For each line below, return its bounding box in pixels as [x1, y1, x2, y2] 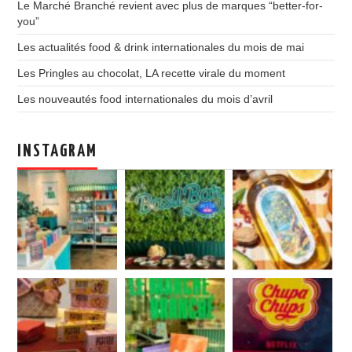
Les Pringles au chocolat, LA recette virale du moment [17, 67, 286, 79]
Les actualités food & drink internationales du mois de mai [17, 41, 305, 53]
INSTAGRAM [17, 143, 98, 160]
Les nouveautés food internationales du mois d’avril [17, 93, 273, 105]
